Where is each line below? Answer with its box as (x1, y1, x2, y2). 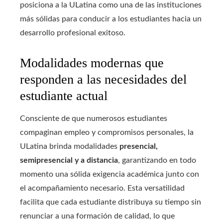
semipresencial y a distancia (20, 156, 118, 165)
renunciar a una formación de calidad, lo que (20, 212, 175, 221)
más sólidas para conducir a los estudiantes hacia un (20, 15, 202, 23)
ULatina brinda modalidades (20, 142, 119, 151)
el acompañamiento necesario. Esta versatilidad (20, 184, 185, 193)
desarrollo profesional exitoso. (20, 29, 125, 37)
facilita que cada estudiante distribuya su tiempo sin (20, 198, 201, 207)
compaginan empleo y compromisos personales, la (20, 128, 194, 137)
